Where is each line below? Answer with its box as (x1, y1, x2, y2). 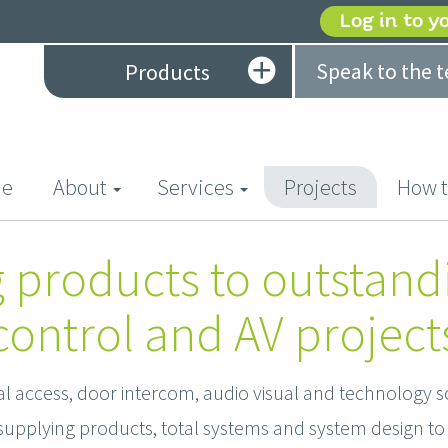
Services (157, 173, 234, 202)
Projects (284, 173, 357, 202)
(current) (12, 172, 90, 201)
